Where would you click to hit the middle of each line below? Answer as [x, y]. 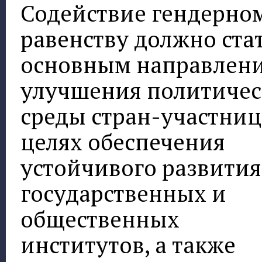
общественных [100, 219]
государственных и [123, 193]
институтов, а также [128, 244]
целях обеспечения [123, 142]
